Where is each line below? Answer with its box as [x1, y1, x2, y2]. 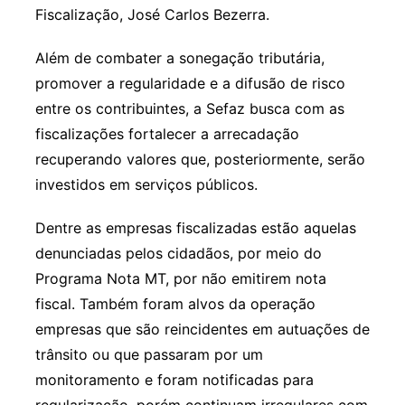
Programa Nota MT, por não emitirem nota [34, 268, 326, 287]
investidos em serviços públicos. [34, 174, 258, 193]
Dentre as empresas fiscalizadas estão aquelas [34, 218, 356, 237]
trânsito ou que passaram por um [34, 344, 263, 363]
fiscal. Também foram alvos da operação [34, 294, 316, 313]
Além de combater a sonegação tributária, [34, 48, 325, 67]
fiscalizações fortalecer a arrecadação [34, 124, 299, 143]
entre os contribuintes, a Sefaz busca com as [34, 99, 344, 118]
